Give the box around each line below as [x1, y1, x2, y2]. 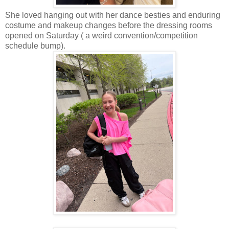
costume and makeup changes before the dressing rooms [5, 21, 212, 30]
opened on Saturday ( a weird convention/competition [5, 31, 198, 40]
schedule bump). [5, 41, 65, 51]
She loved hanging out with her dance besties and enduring [5, 11, 220, 20]
